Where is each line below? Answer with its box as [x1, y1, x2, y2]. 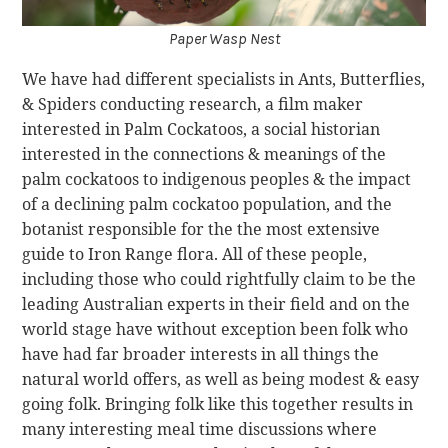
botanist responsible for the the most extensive [22, 218, 381, 241]
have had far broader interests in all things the [22, 343, 380, 366]
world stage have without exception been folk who [22, 318, 409, 341]
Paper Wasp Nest [168, 29, 280, 49]
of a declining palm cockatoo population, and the [22, 193, 393, 216]
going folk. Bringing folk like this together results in [22, 393, 414, 416]
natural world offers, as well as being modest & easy [22, 368, 420, 391]
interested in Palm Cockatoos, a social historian [22, 118, 381, 141]
